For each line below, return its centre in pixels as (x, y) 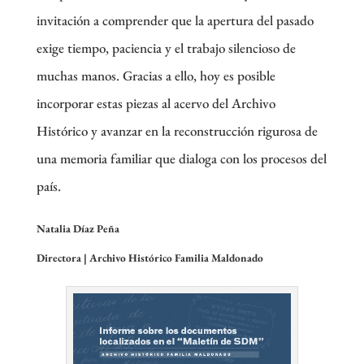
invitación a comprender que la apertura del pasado (175, 20)
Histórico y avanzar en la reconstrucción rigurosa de (177, 130)
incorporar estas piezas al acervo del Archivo (156, 103)
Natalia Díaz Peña (78, 228)
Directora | (63, 258)
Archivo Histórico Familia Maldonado (176, 258)
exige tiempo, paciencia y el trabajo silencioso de (166, 48)
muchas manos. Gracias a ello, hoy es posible (156, 75)
